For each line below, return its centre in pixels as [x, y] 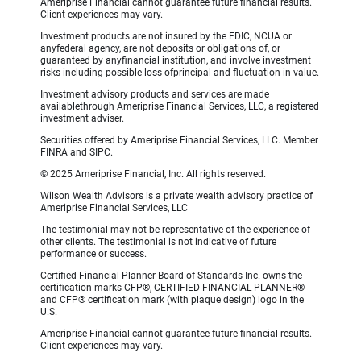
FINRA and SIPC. [77, 153]
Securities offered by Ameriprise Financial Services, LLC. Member [179, 141]
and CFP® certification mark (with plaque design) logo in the [172, 300]
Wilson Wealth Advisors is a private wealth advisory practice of [176, 196]
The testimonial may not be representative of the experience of [175, 230]
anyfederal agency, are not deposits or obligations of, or [160, 49]
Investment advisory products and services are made [155, 95]
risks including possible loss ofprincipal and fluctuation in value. [180, 73]
